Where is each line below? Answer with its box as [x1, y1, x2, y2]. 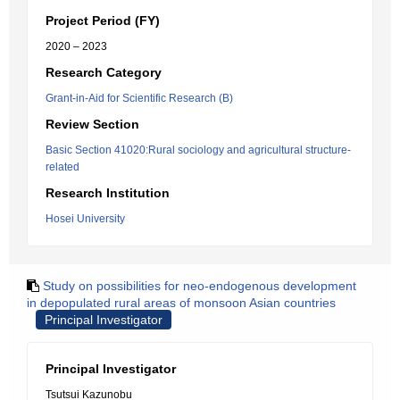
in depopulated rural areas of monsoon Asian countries [27, 296, 336, 310]
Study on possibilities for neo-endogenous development [43, 279, 356, 293]
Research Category [46, 65, 162, 79]
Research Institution [46, 186, 170, 200]
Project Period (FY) [46, 13, 160, 28]
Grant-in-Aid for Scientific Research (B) [46, 92, 233, 104]
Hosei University [46, 212, 125, 225]
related [46, 161, 79, 173]
